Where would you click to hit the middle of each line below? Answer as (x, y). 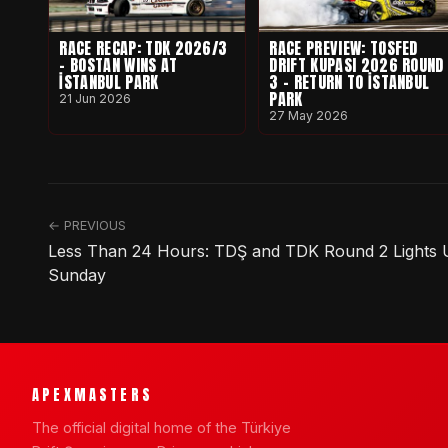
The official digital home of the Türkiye (161, 427)
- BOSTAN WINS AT (118, 64)
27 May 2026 (309, 115)
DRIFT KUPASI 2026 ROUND (356, 64)
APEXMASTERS (92, 395)
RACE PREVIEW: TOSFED (343, 47)
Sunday (77, 275)
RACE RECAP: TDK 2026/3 (143, 47)
